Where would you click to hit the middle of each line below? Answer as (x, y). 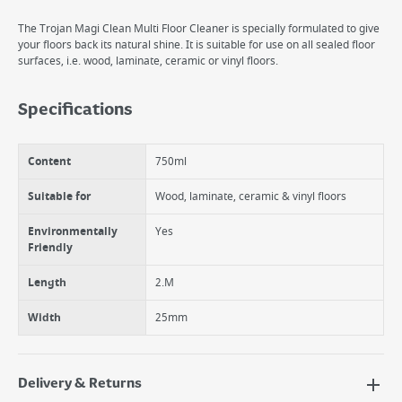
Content (49, 162)
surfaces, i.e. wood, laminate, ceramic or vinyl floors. (148, 61)
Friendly (50, 248)
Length (47, 283)
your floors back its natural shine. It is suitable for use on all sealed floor (197, 45)
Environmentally (73, 232)
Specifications (75, 110)
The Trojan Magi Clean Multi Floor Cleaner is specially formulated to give (199, 29)
